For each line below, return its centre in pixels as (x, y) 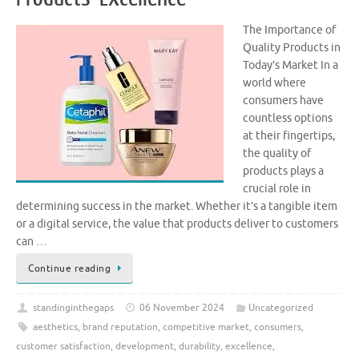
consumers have (283, 101)
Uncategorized (280, 308)
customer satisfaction (63, 347)
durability (200, 347)
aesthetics (55, 327)
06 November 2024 (182, 308)
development (145, 347)
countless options (288, 119)
